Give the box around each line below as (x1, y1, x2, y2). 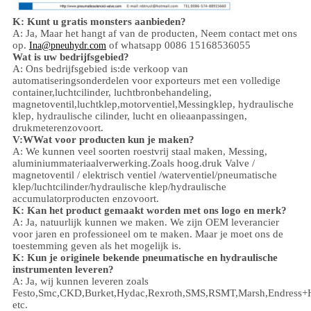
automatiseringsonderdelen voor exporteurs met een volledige (12, 75, 280, 87)
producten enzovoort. (65, 193, 159, 205)
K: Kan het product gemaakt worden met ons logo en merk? (12, 205, 287, 217)
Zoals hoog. (150, 158, 202, 169)
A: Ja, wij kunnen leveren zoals (12, 276, 149, 287)
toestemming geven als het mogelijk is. (12, 240, 181, 252)
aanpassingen (185, 110, 244, 122)
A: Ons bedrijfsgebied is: (12, 63, 120, 75)
